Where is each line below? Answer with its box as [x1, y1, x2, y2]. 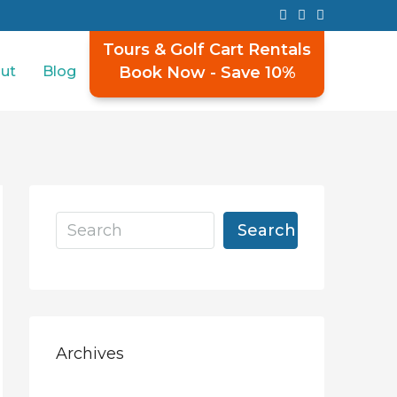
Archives [56, 344, 124, 363]
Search [237, 221, 296, 240]
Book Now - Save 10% [118, 63, 296, 83]
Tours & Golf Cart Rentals [103, 40, 311, 60]
